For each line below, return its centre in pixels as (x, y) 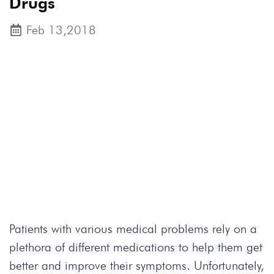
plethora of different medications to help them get (136, 247)
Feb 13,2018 (61, 30)
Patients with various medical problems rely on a (133, 229)
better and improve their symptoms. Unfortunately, (137, 265)
